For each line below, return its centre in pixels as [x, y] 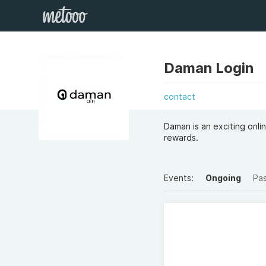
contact [180, 96]
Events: [179, 178]
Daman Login [209, 68]
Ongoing [224, 178]
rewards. [181, 137]
